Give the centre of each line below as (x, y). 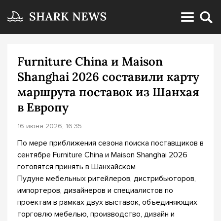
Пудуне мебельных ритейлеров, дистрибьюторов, (107, 179)
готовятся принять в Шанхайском (76, 167)
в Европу (43, 107)
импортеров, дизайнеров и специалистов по (95, 190)
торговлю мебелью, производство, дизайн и (96, 214)
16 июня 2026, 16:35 (50, 126)
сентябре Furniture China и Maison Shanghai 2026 (102, 155)
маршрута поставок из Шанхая (108, 92)
